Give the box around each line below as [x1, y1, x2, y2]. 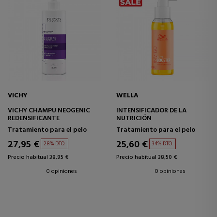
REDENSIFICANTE [8, 112, 60, 124]
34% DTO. [152, 139, 173, 148]
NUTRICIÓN [116, 112, 152, 124]
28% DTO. [44, 139, 65, 148]
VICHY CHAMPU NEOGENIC [8, 105, 90, 116]
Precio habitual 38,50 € [116, 152, 177, 162]
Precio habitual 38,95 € [8, 152, 68, 162]
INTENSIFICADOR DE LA [116, 105, 186, 116]
